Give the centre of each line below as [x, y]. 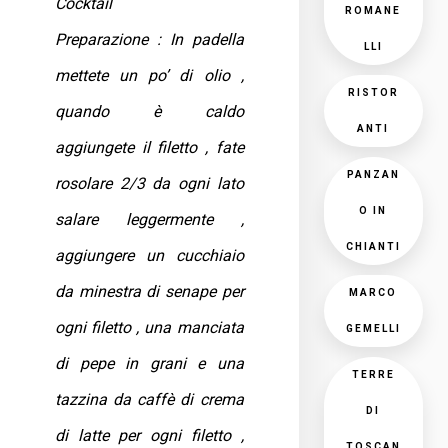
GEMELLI [373, 328]
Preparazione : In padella [149, 39]
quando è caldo [149, 111]
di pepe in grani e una [149, 363]
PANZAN [373, 174]
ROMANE [373, 10]
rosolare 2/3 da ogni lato [149, 183]
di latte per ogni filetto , [149, 435]
